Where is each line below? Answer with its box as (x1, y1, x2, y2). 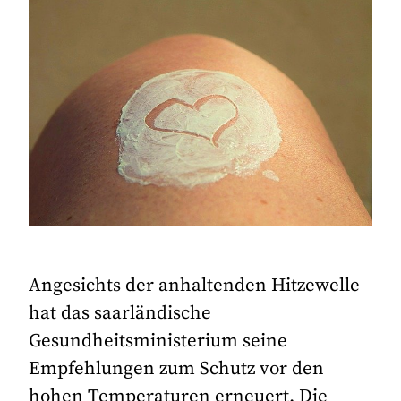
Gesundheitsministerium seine (29, 329, 288, 354)
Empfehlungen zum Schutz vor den (29, 357, 325, 381)
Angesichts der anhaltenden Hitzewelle (29, 274, 361, 298)
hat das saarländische (29, 302, 212, 326)
